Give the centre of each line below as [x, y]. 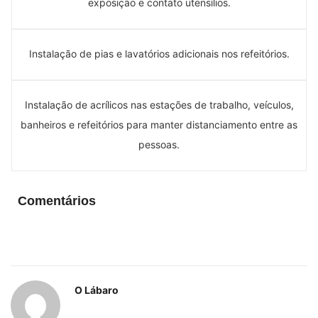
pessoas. [159, 144]
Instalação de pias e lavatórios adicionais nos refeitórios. [159, 53]
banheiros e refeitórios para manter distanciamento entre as [159, 124]
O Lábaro [97, 290]
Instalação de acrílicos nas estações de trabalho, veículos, [159, 104]
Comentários [57, 201]
